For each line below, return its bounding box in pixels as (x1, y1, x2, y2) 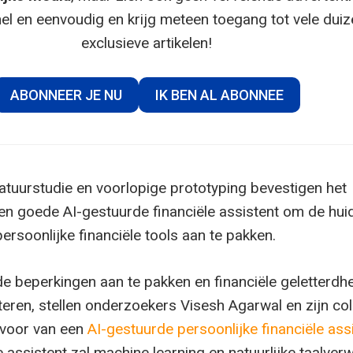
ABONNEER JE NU (9, 87, 122, 103)
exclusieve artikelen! (81, 33, 212, 52)
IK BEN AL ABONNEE (154, 87, 284, 103)
